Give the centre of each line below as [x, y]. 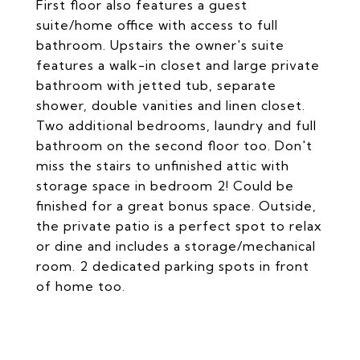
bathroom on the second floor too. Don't [174, 145]
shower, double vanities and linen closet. [171, 105]
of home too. [81, 286]
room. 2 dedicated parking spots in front [173, 266]
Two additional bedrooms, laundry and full [176, 125]
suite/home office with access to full [157, 25]
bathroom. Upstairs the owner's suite [160, 45]
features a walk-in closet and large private [178, 65]
